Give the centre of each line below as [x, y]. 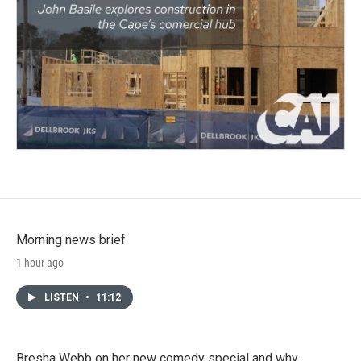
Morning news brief [71, 239]
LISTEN [63, 297]
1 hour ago [40, 262]
